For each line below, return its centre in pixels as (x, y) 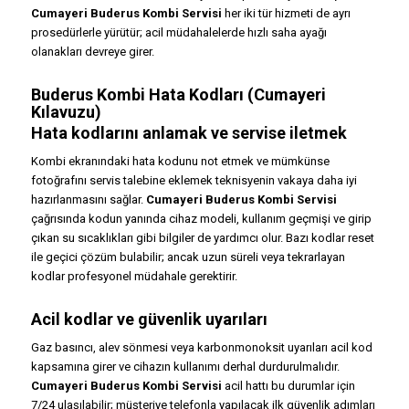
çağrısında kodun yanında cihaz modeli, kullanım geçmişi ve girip (201, 219)
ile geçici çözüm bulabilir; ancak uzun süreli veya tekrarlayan (188, 257)
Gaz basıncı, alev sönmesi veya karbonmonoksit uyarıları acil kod (201, 348)
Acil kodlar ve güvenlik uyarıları (149, 320)
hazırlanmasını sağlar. (88, 200)
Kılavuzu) (66, 112)
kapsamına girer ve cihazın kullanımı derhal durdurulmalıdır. (185, 367)
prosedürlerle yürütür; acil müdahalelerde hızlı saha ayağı (178, 33)
